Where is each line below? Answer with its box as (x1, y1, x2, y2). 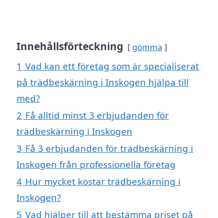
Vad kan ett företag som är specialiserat (25, 59, 199, 72)
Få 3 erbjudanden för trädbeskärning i (25, 142, 193, 154)
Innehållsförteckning (17, 39, 123, 53)
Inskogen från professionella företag (17, 158, 176, 170)
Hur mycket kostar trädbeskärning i (25, 175, 181, 187)
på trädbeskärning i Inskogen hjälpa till (17, 75, 189, 88)
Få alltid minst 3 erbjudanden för (25, 109, 169, 121)
